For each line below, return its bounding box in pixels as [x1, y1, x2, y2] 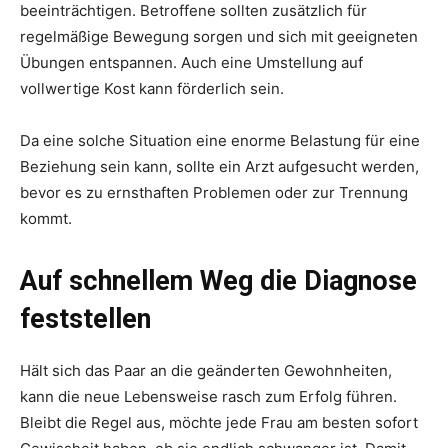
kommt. [20, 209, 76, 228]
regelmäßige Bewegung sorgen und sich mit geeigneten [20, 27, 418, 46]
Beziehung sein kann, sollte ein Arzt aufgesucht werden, [20, 157, 419, 176]
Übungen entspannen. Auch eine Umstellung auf [20, 53, 363, 72]
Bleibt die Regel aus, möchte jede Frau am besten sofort [20, 413, 418, 432]
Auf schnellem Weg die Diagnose [20, 265, 417, 297]
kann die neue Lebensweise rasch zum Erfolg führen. [20, 387, 397, 406]
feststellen [20, 303, 151, 335]
